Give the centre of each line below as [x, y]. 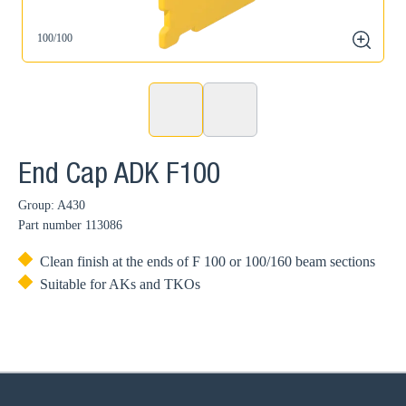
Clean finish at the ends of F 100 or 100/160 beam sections [208, 261]
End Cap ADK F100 [119, 177]
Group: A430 [52, 205]
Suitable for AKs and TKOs [120, 284]
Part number [50, 225]
